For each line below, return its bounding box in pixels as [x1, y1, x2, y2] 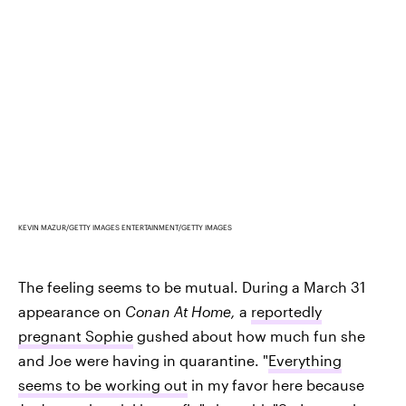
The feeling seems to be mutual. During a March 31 [18, 277, 365, 295]
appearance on [18, 302, 125, 320]
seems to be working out [18, 375, 188, 393]
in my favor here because [188, 375, 364, 393]
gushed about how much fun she [133, 326, 365, 344]
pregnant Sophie [18, 326, 133, 344]
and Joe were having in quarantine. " [18, 351, 268, 369]
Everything [268, 351, 342, 369]
